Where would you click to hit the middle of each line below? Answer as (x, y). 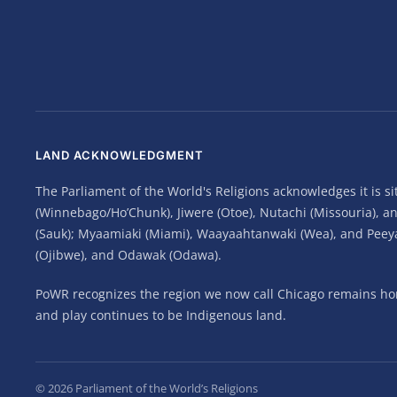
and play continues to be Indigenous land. (161, 315)
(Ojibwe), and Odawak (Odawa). (128, 255)
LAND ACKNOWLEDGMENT (120, 156)
